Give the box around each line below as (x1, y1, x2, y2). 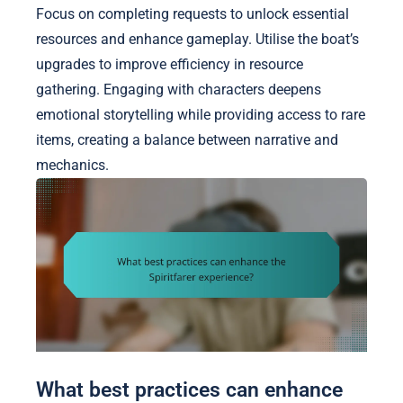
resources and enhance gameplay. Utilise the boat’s (36, 30, 359, 48)
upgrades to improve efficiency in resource (36, 55, 303, 73)
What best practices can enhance (36, 377, 343, 401)
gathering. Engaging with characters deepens (36, 80, 321, 98)
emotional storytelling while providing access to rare (36, 105, 365, 123)
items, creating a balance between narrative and (36, 130, 338, 148)
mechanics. (36, 156, 109, 174)
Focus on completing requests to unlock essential (36, 4, 349, 22)
